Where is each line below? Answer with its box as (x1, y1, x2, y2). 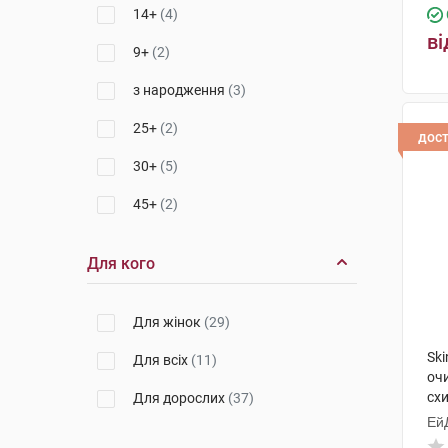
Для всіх (133, 352, 191, 368)
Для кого (87, 254, 155, 273)
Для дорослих (133, 390, 228, 406)
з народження (133, 82, 228, 98)
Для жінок (133, 314, 204, 330)
